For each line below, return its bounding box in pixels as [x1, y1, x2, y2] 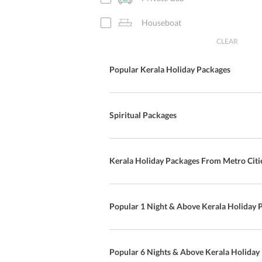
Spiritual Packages [109, 110, 177, 120]
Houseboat [142, 18, 181, 27]
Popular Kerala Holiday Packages [109, 64, 230, 74]
